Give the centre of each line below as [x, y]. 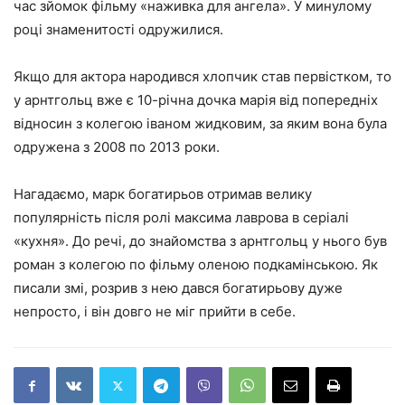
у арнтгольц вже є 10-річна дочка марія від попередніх [196, 100]
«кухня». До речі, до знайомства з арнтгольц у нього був [200, 241]
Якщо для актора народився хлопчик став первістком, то [202, 76]
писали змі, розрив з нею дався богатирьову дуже [178, 288]
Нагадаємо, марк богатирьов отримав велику [163, 194]
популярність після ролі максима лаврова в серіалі [181, 217]
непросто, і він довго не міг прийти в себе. [155, 311]
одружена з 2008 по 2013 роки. [117, 147]
